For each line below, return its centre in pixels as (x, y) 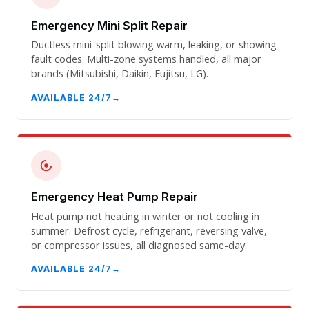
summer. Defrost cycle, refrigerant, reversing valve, (149, 230)
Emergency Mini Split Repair (109, 26)
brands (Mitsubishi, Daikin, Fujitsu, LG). (120, 73)
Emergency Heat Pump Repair (114, 197)
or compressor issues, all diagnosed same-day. (139, 245)
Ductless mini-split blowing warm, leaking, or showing (154, 44)
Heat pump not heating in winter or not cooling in (145, 216)
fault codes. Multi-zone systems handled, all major (146, 59)
